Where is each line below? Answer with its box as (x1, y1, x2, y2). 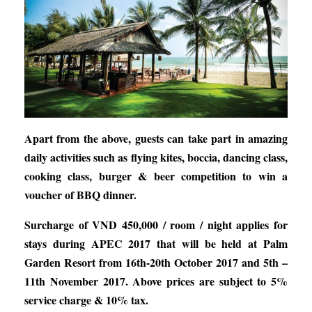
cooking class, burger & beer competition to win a (24, 168, 288, 185)
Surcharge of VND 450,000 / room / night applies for (24, 217, 288, 233)
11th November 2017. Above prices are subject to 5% (24, 273, 288, 290)
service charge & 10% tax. (24, 292, 148, 309)
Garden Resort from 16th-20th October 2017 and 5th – (24, 254, 288, 271)
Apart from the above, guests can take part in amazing (24, 130, 288, 147)
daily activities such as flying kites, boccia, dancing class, (24, 149, 288, 166)
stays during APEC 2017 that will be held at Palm (24, 235, 288, 252)
